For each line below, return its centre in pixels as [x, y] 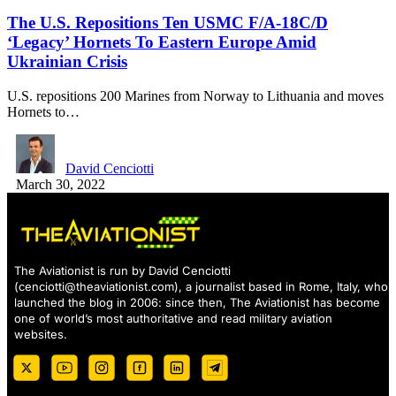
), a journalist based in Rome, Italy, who [281, 287]
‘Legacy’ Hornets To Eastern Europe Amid [162, 42]
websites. [41, 335]
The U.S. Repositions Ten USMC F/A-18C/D [168, 22]
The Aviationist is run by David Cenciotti [122, 271]
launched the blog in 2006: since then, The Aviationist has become [197, 303]
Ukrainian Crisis [67, 61]
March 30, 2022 [61, 184]
